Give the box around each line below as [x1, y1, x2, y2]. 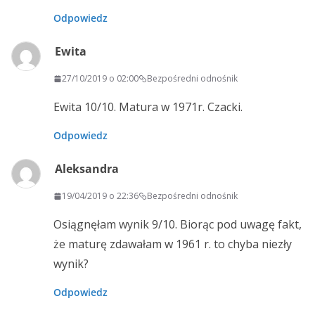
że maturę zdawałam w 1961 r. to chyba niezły [53, 236, 292, 252]
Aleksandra [55, 161, 119, 177]
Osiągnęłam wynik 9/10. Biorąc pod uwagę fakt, [53, 217, 302, 233]
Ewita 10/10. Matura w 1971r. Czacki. [53, 99, 243, 115]
